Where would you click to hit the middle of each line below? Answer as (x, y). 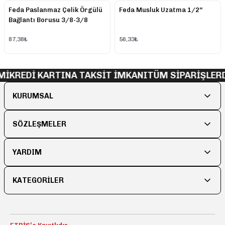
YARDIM (27, 152)
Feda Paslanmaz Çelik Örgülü (55, 10)
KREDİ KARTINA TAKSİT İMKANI (76, 76)
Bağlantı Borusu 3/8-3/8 (48, 20)
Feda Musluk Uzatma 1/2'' (161, 10)
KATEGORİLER (38, 181)
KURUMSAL (33, 96)
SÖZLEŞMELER (39, 124)
